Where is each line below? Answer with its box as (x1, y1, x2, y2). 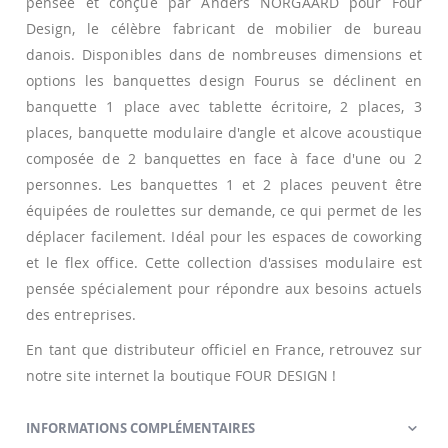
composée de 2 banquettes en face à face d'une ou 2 (26, 148, 422, 168)
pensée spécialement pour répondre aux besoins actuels (26, 278, 422, 298)
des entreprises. (26, 304, 137, 324)
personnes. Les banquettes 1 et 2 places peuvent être (26, 174, 422, 194)
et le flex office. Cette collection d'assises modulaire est (26, 252, 422, 272)
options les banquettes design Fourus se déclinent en (26, 70, 422, 90)
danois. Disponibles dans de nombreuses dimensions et (26, 44, 422, 64)
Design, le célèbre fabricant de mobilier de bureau (26, 18, 422, 38)
